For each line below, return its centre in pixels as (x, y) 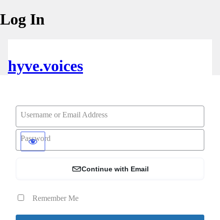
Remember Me (55, 198)
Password (36, 138)
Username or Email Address (64, 114)
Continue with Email (115, 169)
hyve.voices (45, 66)
